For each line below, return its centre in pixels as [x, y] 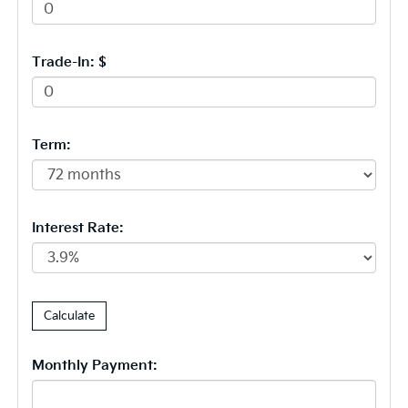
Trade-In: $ [69, 63]
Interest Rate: [77, 229]
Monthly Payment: [94, 366]
